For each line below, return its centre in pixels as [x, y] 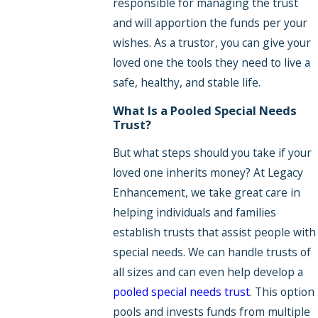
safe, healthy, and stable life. [186, 82]
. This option [282, 292]
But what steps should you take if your [212, 153]
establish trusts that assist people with [214, 232]
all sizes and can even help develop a [208, 272]
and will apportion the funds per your [210, 22]
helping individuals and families [194, 213]
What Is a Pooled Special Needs [204, 110]
